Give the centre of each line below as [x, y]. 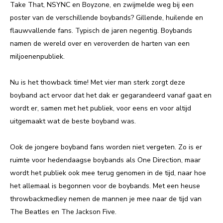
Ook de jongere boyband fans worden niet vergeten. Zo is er [106, 147]
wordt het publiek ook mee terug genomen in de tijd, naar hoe [108, 173]
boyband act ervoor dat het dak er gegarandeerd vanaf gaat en [111, 95]
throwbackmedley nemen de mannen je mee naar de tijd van [106, 199]
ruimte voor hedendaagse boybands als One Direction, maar [105, 160]
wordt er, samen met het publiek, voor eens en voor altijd [101, 108]
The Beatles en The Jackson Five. [63, 212]
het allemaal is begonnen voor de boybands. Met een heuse [105, 186]
